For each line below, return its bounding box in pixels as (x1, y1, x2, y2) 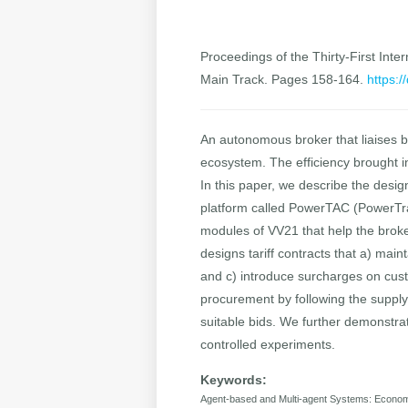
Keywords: (200, 372, 268, 388)
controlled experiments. (200, 337, 336, 352)
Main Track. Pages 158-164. (200, 72, 368, 87)
